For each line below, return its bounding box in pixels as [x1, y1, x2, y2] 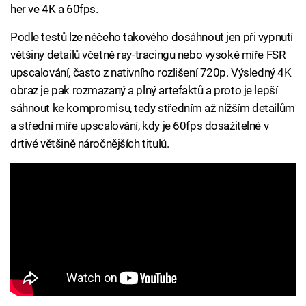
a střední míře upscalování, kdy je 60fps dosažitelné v [10, 118, 269, 133]
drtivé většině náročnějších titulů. [10, 136, 169, 150]
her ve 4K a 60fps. [10, 1, 98, 16]
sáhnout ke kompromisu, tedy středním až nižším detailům [10, 100, 295, 115]
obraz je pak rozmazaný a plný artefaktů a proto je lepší [10, 83, 278, 97]
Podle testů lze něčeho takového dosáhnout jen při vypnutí [10, 29, 293, 44]
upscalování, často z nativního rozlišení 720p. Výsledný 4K [10, 65, 292, 79]
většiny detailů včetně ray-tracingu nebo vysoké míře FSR [10, 47, 286, 61]
